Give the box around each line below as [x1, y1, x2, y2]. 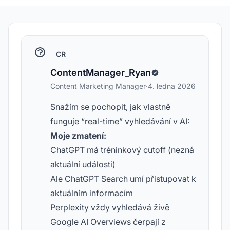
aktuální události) [50, 159, 116, 169]
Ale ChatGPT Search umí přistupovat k [50, 174, 196, 184]
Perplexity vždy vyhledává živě [50, 202, 169, 213]
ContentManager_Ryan [50, 67, 151, 78]
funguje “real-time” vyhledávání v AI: [50, 116, 189, 126]
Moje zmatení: [50, 130, 106, 141]
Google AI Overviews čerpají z [50, 217, 166, 227]
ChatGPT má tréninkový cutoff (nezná [50, 145, 194, 155]
